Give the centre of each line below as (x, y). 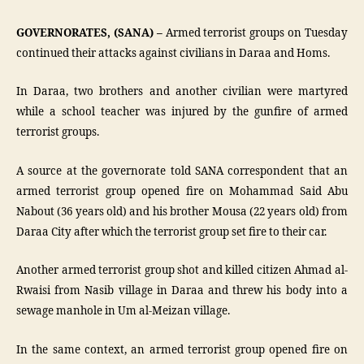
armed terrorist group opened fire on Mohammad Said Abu (182, 191)
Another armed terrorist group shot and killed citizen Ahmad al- (182, 271)
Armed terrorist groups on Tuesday (255, 33)
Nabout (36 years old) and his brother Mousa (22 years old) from (182, 212)
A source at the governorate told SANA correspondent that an (182, 171)
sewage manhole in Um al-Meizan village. (123, 311)
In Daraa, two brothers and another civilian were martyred (182, 92)
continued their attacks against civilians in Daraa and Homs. (173, 53)
